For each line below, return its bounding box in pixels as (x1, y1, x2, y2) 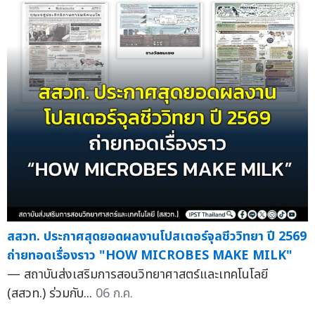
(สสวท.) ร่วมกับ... (7, 284, 96, 304)
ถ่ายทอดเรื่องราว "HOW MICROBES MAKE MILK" (7, 246, 292, 266)
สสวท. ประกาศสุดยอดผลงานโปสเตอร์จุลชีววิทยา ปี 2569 (7, 227, 307, 247)
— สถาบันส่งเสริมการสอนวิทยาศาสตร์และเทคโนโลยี (7, 265, 268, 285)
